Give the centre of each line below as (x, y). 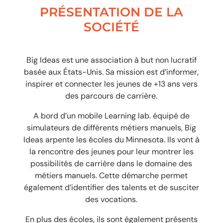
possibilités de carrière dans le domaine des (111, 164)
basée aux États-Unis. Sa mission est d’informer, (111, 72)
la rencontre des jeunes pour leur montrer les (111, 152)
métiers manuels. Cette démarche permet (111, 175)
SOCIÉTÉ (111, 27)
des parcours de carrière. (111, 96)
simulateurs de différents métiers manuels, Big (111, 128)
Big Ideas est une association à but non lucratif (111, 60)
